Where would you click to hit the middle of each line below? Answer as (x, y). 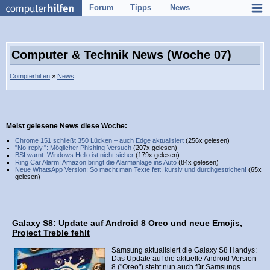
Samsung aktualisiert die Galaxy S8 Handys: (184, 250)
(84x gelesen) (198, 162)
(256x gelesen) (207, 140)
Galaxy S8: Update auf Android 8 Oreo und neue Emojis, (127, 223)
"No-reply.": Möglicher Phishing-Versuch (73, 148)
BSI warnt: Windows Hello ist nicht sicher (74, 155)
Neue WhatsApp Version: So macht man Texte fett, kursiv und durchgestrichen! (131, 169)
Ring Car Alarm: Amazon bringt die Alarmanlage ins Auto (96, 162)
